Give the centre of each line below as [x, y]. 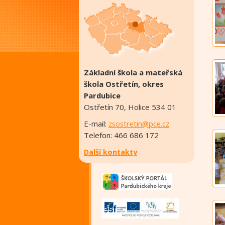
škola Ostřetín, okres [124, 84]
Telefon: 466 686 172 [121, 135]
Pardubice [102, 95]
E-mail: [96, 124]
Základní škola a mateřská [133, 72]
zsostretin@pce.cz [139, 124]
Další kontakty [110, 152]
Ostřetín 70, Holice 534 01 [130, 107]
